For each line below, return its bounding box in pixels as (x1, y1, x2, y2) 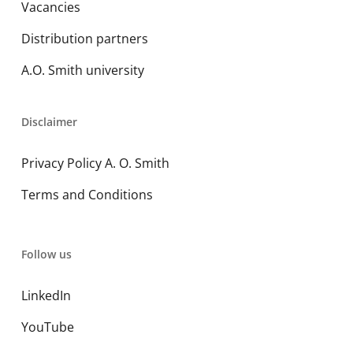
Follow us (20, 247, 72, 262)
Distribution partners (20, 30, 148, 47)
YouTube (20, 318, 74, 336)
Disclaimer (20, 114, 77, 129)
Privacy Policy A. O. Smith (20, 154, 169, 172)
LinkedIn (20, 287, 71, 304)
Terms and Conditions (20, 186, 153, 203)
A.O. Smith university (20, 61, 144, 79)
